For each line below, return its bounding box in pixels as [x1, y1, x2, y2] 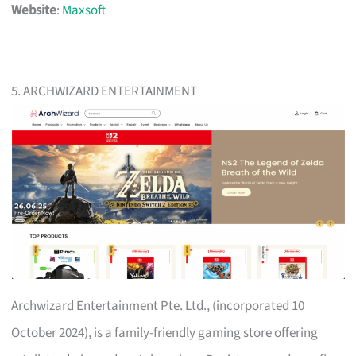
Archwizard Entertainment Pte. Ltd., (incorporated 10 [11, 296, 305, 315]
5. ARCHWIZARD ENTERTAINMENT [11, 81, 198, 101]
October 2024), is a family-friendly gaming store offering [11, 323, 319, 342]
